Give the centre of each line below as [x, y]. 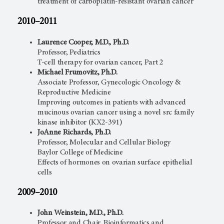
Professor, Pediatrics [69, 52]
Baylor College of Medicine [80, 152]
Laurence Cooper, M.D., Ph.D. [83, 42]
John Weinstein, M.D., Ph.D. [80, 213]
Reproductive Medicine [74, 92]
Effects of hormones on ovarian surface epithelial [115, 162]
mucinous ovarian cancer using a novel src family [116, 112]
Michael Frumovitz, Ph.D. [77, 72]
